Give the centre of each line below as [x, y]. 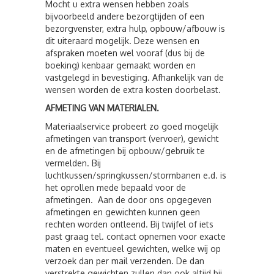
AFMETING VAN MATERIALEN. [102, 108]
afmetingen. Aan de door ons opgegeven [128, 200]
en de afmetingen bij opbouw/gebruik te [125, 151]
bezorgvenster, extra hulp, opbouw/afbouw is [135, 28]
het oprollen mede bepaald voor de [116, 187]
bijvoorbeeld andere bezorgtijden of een [125, 16]
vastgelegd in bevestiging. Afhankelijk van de [135, 77]
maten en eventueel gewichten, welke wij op [133, 249]
